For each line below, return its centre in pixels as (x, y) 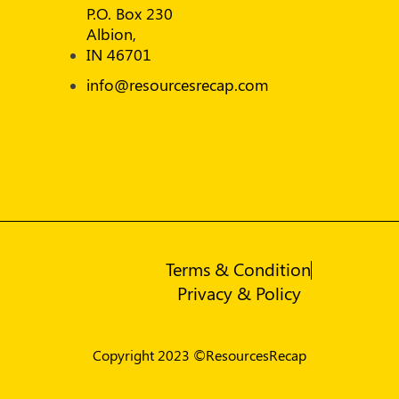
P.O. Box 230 (130, 13)
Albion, (112, 33)
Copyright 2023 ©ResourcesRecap (199, 354)
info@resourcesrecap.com (178, 84)
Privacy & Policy (239, 292)
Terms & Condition (238, 268)
